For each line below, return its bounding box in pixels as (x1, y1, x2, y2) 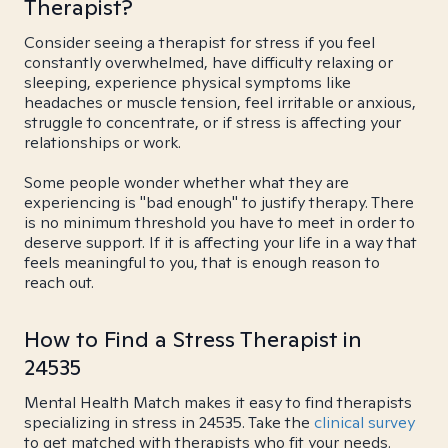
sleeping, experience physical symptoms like (24, 72, 351, 93)
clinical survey (314, 412, 415, 433)
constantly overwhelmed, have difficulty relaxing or (24, 52, 393, 73)
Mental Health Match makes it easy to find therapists (24, 392, 412, 413)
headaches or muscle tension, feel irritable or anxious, (24, 92, 416, 113)
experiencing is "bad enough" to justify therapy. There (24, 192, 414, 213)
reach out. (24, 272, 94, 293)
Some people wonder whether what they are (24, 172, 349, 193)
